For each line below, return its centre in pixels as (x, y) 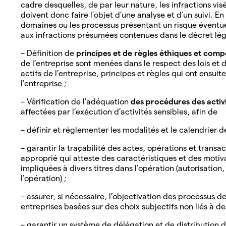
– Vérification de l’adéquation (76, 101)
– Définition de (48, 53)
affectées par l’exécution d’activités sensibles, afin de (120, 111)
